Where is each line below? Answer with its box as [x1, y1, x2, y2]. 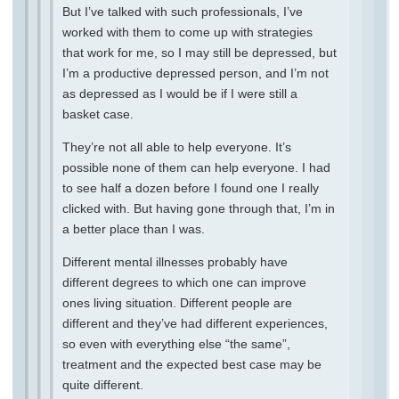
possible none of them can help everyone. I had [62, 159, 330, 175]
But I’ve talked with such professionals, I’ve [62, 4, 303, 19]
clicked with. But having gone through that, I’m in [62, 200, 335, 216]
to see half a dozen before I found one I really [62, 180, 319, 195]
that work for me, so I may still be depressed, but [62, 45, 337, 60]
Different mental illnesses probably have [62, 254, 288, 269]
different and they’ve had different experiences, [62, 315, 328, 330]
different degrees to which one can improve [62, 274, 306, 289]
